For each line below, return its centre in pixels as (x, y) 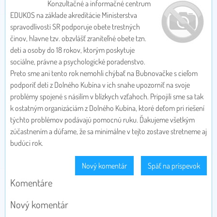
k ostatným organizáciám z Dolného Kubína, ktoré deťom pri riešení (107, 108)
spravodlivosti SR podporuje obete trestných (75, 27)
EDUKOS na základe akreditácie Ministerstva (74, 15)
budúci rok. (27, 143)
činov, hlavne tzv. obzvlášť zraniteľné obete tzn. (78, 39)
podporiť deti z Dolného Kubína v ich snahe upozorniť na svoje (100, 85)
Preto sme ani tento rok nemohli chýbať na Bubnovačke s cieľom (104, 73)
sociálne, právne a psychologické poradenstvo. (78, 62)
